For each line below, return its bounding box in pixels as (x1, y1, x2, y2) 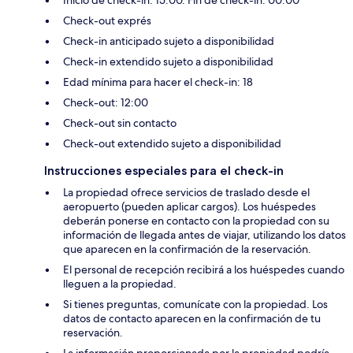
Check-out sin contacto (63, 115, 176, 130)
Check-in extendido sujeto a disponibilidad (63, 54, 273, 69)
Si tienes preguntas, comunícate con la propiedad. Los (63, 296, 328, 311)
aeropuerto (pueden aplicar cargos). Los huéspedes (63, 199, 316, 214)
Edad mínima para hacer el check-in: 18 (63, 74, 253, 89)
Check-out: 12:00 (63, 95, 148, 110)
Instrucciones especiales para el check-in (44, 162, 284, 178)
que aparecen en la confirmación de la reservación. (63, 241, 311, 256)
